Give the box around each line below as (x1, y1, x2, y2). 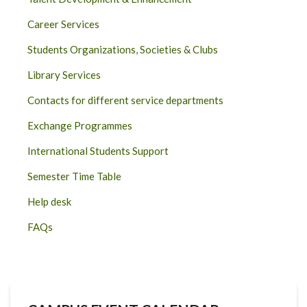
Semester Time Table (27, 170, 121, 182)
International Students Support (27, 145, 169, 157)
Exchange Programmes (27, 119, 132, 132)
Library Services (27, 69, 101, 81)
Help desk (27, 195, 71, 208)
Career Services (27, 18, 99, 30)
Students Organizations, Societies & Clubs (27, 43, 218, 56)
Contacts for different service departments (27, 94, 223, 106)
